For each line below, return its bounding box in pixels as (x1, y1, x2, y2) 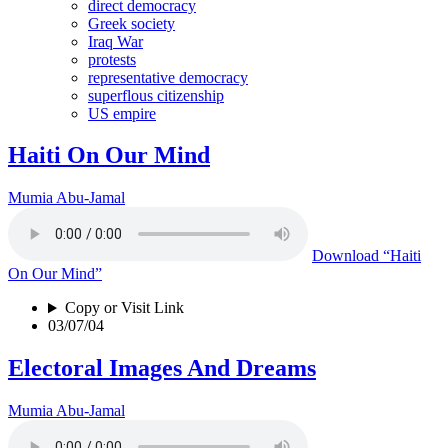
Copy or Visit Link (64, 299, 184, 317)
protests (88, 50, 136, 68)
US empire (88, 104, 156, 122)
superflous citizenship (88, 86, 224, 104)
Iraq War (88, 32, 143, 50)
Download (312, 247, 379, 265)
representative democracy (88, 68, 248, 86)
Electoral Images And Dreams (8, 355, 316, 382)
